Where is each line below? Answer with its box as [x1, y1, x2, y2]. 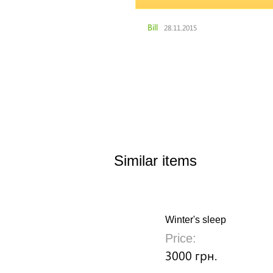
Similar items [114, 152, 197, 169]
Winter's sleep [165, 214, 226, 225]
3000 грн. [165, 247, 217, 263]
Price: [165, 232, 196, 245]
